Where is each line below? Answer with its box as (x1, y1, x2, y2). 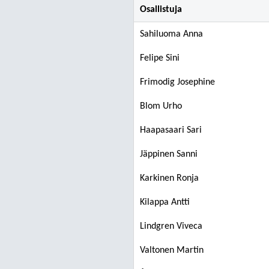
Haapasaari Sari (140, 125, 202, 135)
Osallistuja (140, 5, 182, 14)
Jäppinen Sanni (140, 150, 198, 159)
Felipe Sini (140, 53, 180, 63)
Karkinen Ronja (140, 174, 199, 183)
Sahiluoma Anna (140, 29, 203, 39)
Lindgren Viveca (140, 222, 202, 231)
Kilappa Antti (140, 198, 190, 207)
